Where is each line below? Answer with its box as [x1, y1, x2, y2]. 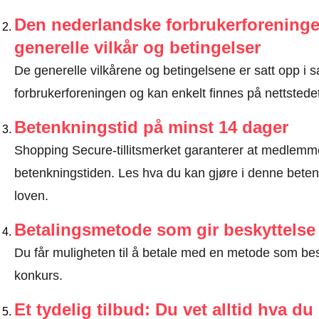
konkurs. [14, 268, 63, 283]
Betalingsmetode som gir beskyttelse [14, 219, 315, 239]
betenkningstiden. [14, 165, 118, 180]
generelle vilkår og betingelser [14, 37, 261, 57]
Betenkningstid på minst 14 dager [14, 117, 288, 137]
